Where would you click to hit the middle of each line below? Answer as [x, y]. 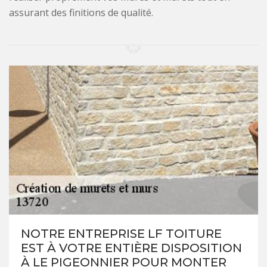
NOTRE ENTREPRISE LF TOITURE [121, 234]
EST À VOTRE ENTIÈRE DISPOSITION [131, 248]
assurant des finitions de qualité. [81, 13]
